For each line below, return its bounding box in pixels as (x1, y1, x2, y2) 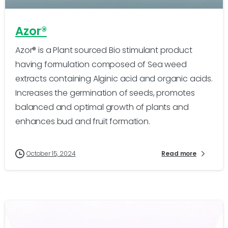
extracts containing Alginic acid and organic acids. (15, 72, 213, 84)
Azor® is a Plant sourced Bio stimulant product (15, 44, 192, 56)
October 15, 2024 (26, 149, 76, 158)
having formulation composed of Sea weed (15, 58, 187, 70)
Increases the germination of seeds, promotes (15, 87, 195, 99)
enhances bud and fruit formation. (15, 115, 150, 127)
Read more (161, 149, 196, 158)
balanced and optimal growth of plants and (15, 101, 189, 113)
